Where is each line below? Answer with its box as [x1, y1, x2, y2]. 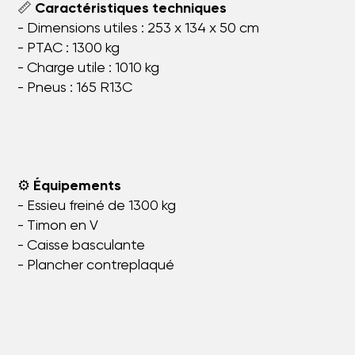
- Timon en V [17, 219, 99, 234]
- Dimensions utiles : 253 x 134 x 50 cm [17, 21, 260, 36]
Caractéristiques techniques [35, 2, 227, 17]
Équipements [33, 179, 122, 194]
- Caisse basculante [17, 239, 146, 254]
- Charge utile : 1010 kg [17, 61, 160, 76]
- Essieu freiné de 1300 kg [17, 199, 177, 214]
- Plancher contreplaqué [17, 258, 175, 273]
